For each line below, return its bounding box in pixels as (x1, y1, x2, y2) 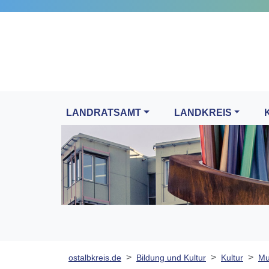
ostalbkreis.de (68, 253, 121, 263)
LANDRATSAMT (66, 107, 141, 118)
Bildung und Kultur (136, 253, 206, 263)
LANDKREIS (174, 107, 232, 118)
